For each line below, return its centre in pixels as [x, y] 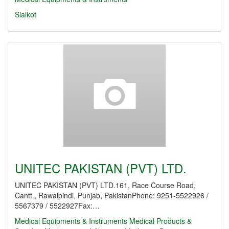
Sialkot [26, 14]
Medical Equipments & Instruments [71, 221]
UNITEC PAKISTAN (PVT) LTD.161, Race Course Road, [105, 185]
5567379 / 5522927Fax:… [57, 205]
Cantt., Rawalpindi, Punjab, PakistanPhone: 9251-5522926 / [112, 195]
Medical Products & [161, 221]
